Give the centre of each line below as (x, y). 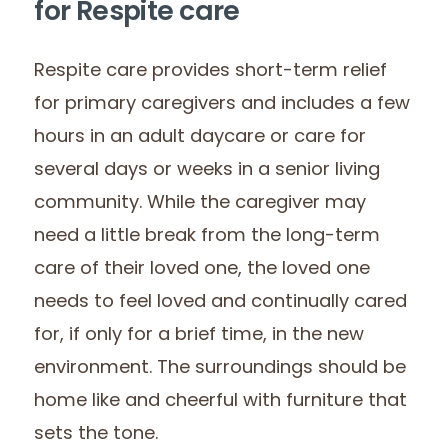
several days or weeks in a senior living (207, 171)
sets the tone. (96, 435)
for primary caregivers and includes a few (222, 105)
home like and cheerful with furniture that (221, 402)
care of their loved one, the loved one (202, 270)
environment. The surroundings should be (220, 369)
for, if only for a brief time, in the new (199, 336)
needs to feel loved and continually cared (221, 303)
